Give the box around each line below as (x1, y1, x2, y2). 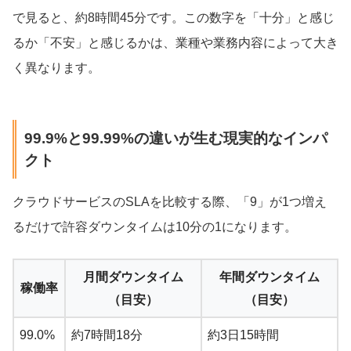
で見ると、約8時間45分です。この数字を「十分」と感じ (13, 11, 335, 25)
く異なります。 (13, 61, 100, 75)
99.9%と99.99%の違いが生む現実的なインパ (24, 129, 327, 147)
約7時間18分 (71, 327, 143, 342)
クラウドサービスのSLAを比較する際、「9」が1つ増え (13, 194, 327, 208)
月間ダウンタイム (83, 270, 183, 284)
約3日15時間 (208, 327, 279, 342)
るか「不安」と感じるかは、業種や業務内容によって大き (13, 36, 338, 50)
